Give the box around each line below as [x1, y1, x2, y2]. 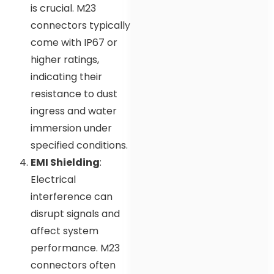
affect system [31, 224, 98, 239]
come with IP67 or [31, 35, 117, 50]
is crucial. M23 [31, 1, 96, 16]
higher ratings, [31, 53, 99, 67]
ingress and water [31, 104, 117, 119]
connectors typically [31, 18, 130, 33]
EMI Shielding [31, 155, 100, 170]
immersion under [31, 121, 112, 136]
